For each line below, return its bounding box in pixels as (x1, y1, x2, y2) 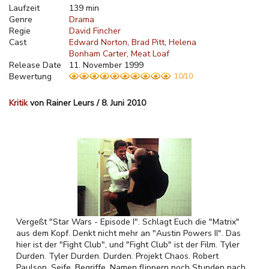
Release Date (9, 59, 61, 71)
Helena (169, 37, 196, 48)
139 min (69, 2, 99, 14)
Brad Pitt (131, 37, 165, 48)
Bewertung (9, 71, 52, 82)
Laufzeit (9, 2, 40, 14)
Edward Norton (69, 37, 127, 48)
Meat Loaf (131, 48, 169, 59)
